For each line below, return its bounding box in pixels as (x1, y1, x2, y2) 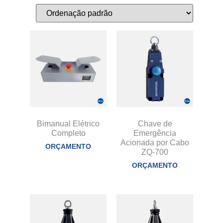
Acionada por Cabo (120, 138, 189, 147)
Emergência (133, 129, 176, 137)
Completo (51, 129, 86, 137)
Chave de (137, 119, 172, 128)
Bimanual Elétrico (37, 119, 100, 128)
